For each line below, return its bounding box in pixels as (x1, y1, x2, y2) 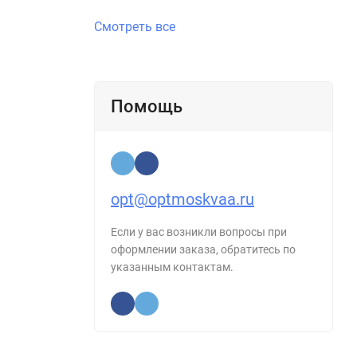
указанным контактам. (111, 261, 233, 273)
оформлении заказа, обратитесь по (111, 243, 296, 256)
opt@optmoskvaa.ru (111, 190, 254, 209)
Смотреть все (94, 19, 175, 34)
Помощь (111, 96, 182, 116)
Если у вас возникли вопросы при (111, 226, 287, 238)
